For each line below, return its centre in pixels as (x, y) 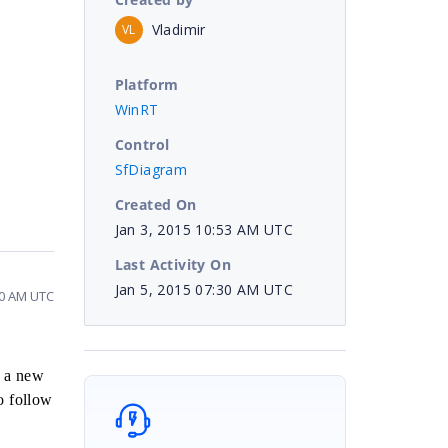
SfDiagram (151, 169)
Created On (155, 204)
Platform (146, 84)
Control (142, 144)
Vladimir (178, 29)
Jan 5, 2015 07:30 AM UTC (204, 289)
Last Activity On (172, 264)
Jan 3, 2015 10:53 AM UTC (204, 229)
